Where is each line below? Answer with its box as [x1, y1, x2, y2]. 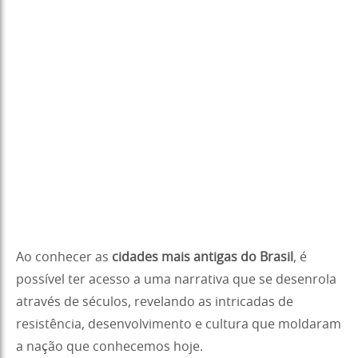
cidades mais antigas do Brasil [109, 250, 293, 264]
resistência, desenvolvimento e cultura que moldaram [16, 317, 341, 331]
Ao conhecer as [16, 250, 109, 264]
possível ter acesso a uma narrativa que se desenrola [16, 272, 336, 286]
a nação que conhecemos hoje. [16, 340, 203, 353]
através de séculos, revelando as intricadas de [16, 295, 293, 308]
